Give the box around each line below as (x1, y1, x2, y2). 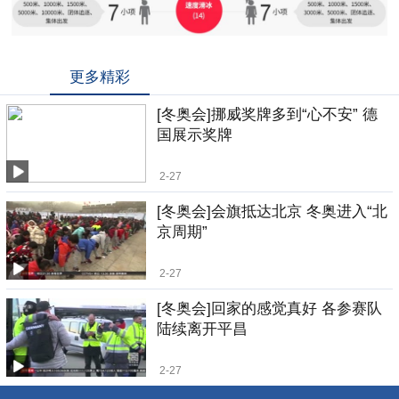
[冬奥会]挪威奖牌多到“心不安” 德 (157, 105, 379, 123)
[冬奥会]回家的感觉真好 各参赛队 (157, 300, 383, 318)
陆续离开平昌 (157, 321, 248, 338)
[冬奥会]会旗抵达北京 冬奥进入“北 (157, 202, 388, 220)
